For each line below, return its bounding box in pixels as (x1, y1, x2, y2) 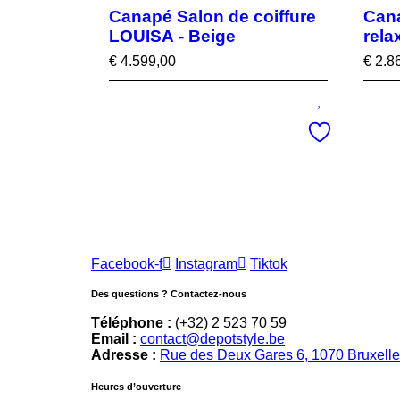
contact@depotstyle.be (140, 331, 285, 346)
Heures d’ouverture (91, 381, 181, 392)
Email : (91, 331, 140, 346)
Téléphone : (91, 315, 171, 330)
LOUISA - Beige (109, 27, 236, 46)
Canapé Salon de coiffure (109, 7, 316, 26)
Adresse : (91, 347, 156, 362)
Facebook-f (91, 256, 162, 271)
